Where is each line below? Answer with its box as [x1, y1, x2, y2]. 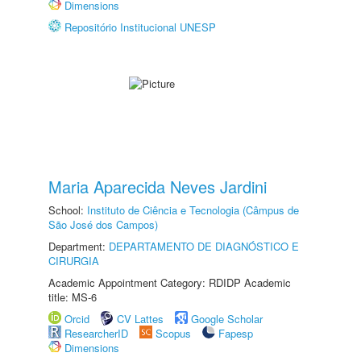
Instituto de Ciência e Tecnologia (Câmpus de [87, 202, 299, 218]
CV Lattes [117, 311, 164, 326]
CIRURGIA [48, 253, 99, 268]
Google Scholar [191, 311, 263, 326]
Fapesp [218, 326, 253, 341]
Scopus [156, 326, 191, 341]
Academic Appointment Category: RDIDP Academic [48, 275, 291, 290]
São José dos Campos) [48, 217, 158, 232]
